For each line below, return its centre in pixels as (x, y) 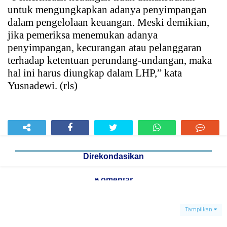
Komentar (113, 180)
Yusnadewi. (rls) (43, 86)
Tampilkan (199, 210)
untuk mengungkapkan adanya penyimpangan (107, 10)
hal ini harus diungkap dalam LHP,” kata (95, 73)
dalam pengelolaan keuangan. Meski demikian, (108, 22)
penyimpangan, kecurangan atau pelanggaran (105, 48)
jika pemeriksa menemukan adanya (83, 35)
